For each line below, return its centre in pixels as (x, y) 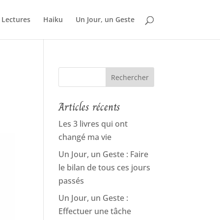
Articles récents (90, 107)
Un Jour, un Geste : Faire (104, 154)
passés (71, 181)
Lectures (16, 19)
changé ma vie (85, 137)
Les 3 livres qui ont (93, 124)
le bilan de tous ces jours (105, 167)
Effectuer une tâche (95, 211)
